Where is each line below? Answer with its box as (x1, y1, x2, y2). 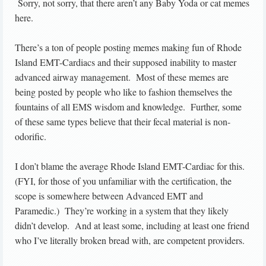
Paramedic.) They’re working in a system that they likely (15, 204, 229, 217)
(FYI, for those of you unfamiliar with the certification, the (15, 175, 232, 187)
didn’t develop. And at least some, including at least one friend (15, 219, 249, 232)
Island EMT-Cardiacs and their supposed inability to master (15, 56, 236, 68)
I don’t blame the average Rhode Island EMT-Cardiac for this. (15, 160, 248, 172)
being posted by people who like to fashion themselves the (15, 85, 232, 98)
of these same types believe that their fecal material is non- (15, 115, 230, 128)
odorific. (15, 130, 46, 142)
